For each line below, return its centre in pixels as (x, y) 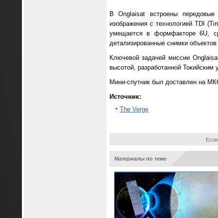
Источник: (125, 96)
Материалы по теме (140, 159)
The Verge (134, 109)
